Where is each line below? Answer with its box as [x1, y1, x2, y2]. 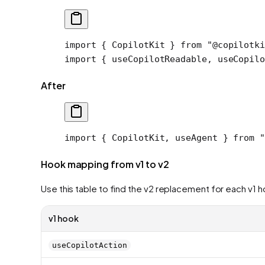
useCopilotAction [52, 240, 127, 250]
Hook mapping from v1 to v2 [41, 157, 169, 170]
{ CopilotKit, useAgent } [96, 132, 234, 143]
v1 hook [49, 212, 79, 224]
